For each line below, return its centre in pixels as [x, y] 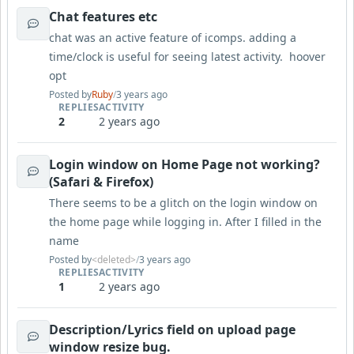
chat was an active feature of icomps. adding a [173, 38]
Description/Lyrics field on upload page [172, 330]
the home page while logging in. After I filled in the [185, 222]
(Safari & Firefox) [101, 182]
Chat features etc [103, 17]
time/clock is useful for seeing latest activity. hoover [187, 56]
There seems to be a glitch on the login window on [183, 203]
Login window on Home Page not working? [185, 164]
